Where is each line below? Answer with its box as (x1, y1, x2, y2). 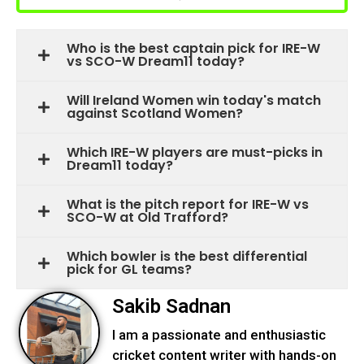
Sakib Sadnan (112, 295, 231, 318)
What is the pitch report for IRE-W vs (67, 195, 309, 214)
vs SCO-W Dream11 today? (67, 52, 245, 71)
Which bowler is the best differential (67, 247, 307, 266)
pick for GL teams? (67, 260, 192, 279)
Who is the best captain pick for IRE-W (67, 39, 320, 58)
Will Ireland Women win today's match (67, 91, 321, 110)
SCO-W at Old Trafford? (67, 208, 228, 227)
